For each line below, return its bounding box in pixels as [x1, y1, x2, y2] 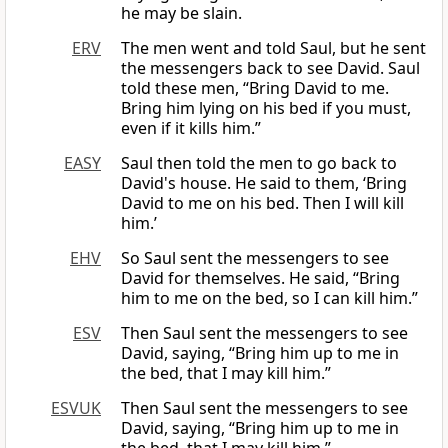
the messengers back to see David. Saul [121, 57, 420, 80]
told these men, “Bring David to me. [121, 77, 389, 100]
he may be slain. [121, 2, 242, 25]
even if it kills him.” [121, 117, 261, 140]
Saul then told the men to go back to [121, 152, 397, 175]
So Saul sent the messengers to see [121, 247, 389, 270]
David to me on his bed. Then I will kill [121, 192, 404, 215]
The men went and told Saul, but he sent [121, 37, 426, 60]
